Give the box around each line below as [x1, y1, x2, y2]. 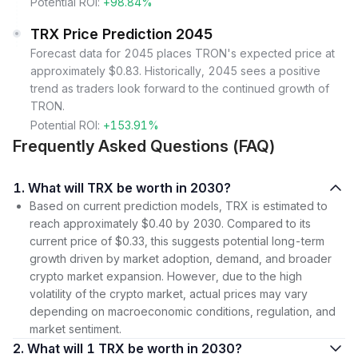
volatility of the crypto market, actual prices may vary [30, 287, 308, 300]
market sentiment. [30, 322, 121, 336]
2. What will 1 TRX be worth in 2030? [27, 340, 242, 356]
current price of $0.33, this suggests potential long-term [30, 234, 324, 248]
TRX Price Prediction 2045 [30, 26, 213, 42]
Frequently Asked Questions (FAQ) [13, 137, 276, 156]
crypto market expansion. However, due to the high [30, 269, 302, 283]
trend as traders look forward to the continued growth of [30, 82, 329, 95]
